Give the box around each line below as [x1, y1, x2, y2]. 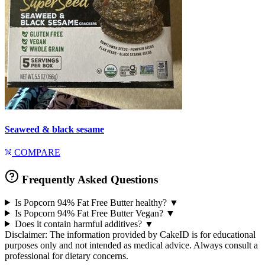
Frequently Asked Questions [19, 173, 158, 186]
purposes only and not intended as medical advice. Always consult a [5, 240, 258, 250]
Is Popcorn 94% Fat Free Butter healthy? [14, 197, 167, 208]
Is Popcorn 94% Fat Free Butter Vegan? [14, 208, 163, 218]
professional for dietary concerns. [5, 250, 128, 261]
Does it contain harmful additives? [14, 218, 142, 229]
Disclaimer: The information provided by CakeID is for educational [5, 229, 256, 240]
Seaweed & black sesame [5, 124, 104, 134]
